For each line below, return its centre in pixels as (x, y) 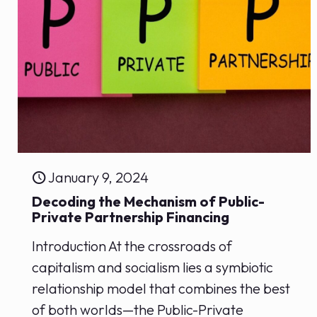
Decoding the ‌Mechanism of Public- (149, 201)
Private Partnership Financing (131, 217)
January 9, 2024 (99, 177)
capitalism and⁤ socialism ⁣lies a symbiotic (153, 267)
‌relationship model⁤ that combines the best (161, 288)
